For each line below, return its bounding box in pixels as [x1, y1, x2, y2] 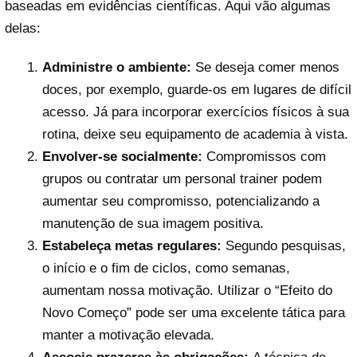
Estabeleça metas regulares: [41, 238, 222, 254]
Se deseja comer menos [190, 60, 339, 76]
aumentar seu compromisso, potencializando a [41, 194, 320, 210]
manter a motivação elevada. [41, 328, 214, 343]
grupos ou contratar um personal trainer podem [41, 171, 322, 187]
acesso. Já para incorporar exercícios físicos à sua [41, 104, 349, 120]
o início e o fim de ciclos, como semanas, [41, 261, 290, 277]
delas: [5, 20, 41, 36]
